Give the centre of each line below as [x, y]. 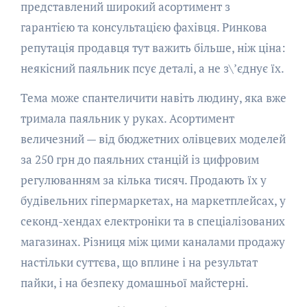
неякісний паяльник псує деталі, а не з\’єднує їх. [152, 69]
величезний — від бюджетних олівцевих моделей [153, 139]
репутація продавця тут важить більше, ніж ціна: [153, 48]
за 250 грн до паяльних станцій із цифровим [139, 160]
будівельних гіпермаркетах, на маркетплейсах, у [153, 201]
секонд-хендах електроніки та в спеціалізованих [152, 221]
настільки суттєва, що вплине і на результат [139, 262]
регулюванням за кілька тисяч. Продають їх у [143, 180]
